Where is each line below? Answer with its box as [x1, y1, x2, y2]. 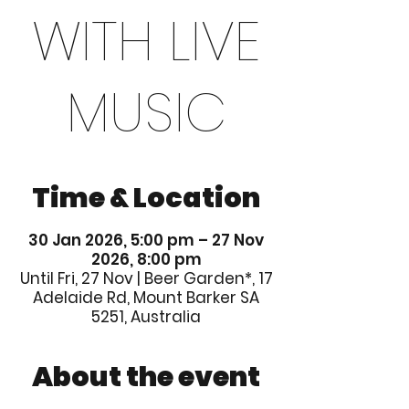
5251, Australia [91, 306, 201, 328]
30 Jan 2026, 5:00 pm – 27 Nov [28, 229, 264, 251]
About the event [32, 358, 260, 396]
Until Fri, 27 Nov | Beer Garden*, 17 [19, 267, 273, 289]
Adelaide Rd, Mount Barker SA [33, 287, 259, 309]
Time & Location [32, 179, 260, 217]
